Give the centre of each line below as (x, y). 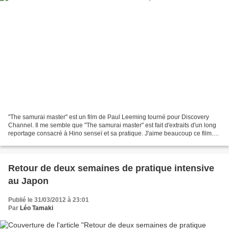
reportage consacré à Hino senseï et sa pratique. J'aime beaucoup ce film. (111, 134)
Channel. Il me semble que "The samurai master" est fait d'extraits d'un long (112, 125)
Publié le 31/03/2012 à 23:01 (49, 200)
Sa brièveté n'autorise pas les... (51, 142)
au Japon (28, 181)
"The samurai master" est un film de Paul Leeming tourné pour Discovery (109, 117)
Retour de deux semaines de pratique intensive (111, 168)
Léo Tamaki (37, 208)
